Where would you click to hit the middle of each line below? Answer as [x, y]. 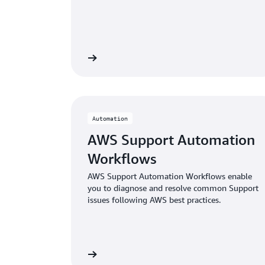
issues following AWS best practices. [154, 199]
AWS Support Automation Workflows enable [170, 176]
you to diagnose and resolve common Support [173, 188]
